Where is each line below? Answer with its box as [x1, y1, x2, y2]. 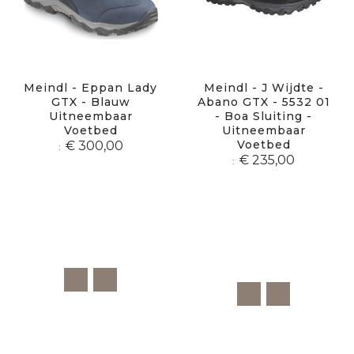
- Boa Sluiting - [215, 109, 312, 124]
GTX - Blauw [51, 95, 130, 110]
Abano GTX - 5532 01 [197, 95, 330, 110]
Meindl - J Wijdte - [203, 81, 324, 96]
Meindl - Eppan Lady [24, 81, 157, 96]
